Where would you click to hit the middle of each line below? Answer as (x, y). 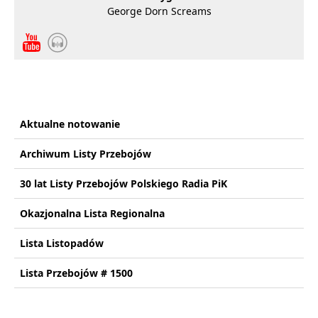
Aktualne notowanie (70, 124)
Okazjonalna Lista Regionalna (92, 213)
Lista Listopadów (62, 243)
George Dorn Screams (159, 11)
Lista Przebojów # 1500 (76, 273)
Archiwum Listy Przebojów (86, 154)
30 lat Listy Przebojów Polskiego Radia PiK (124, 183)
